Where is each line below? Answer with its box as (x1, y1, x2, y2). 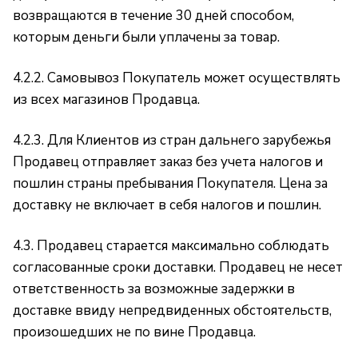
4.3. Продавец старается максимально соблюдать (13, 237, 329, 255)
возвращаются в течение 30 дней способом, (13, 6, 294, 25)
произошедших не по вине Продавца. (13, 323, 256, 341)
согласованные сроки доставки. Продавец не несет (13, 258, 343, 276)
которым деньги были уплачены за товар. (13, 28, 280, 46)
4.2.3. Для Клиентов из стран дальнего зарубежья (13, 131, 331, 149)
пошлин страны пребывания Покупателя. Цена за (13, 174, 328, 193)
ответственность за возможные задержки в (13, 280, 295, 298)
